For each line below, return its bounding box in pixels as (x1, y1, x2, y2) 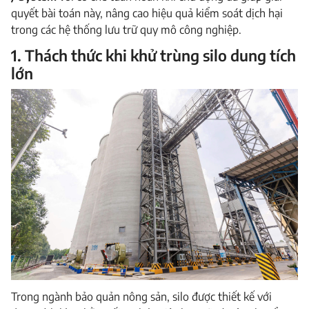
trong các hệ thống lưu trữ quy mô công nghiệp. (11, 23, 241, 37)
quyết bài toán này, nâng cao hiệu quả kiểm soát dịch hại (11, 6, 283, 20)
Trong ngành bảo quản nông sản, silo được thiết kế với (11, 290, 272, 304)
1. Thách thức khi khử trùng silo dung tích (11, 46, 296, 65)
